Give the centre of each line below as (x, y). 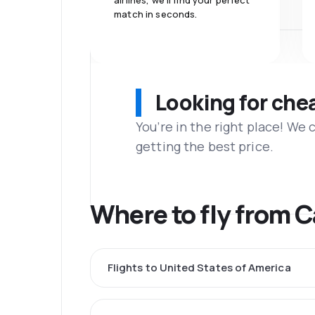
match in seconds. (156, 14)
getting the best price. (205, 146)
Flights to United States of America (199, 268)
